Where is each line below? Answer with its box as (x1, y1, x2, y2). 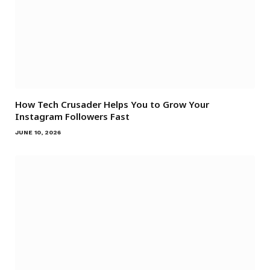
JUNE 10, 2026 (15, 129, 61, 136)
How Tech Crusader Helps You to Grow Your (15, 98, 209, 111)
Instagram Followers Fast (15, 110, 130, 123)
